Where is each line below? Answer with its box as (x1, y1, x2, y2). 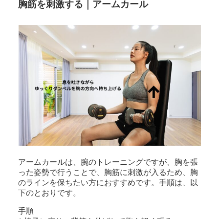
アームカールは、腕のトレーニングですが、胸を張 (18, 157, 198, 166)
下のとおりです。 (18, 188, 81, 197)
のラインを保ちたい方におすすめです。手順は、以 (18, 178, 198, 187)
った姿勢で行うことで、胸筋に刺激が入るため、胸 (18, 168, 198, 176)
